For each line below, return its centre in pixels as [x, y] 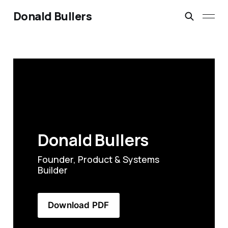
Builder [52, 170]
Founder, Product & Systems [98, 159]
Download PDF [78, 205]
